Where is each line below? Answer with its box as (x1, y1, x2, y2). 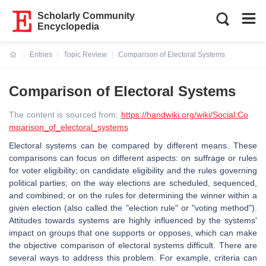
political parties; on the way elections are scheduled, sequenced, (9, 178, 257, 188)
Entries (30, 50, 52, 59)
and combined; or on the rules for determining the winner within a (9, 191, 257, 200)
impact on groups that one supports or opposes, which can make (9, 228, 257, 237)
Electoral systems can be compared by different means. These (9, 141, 257, 150)
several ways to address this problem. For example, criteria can (9, 253, 257, 262)
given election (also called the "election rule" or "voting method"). (9, 203, 257, 213)
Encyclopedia (37, 21, 100, 31)
